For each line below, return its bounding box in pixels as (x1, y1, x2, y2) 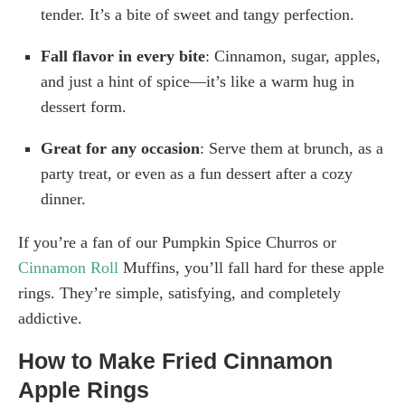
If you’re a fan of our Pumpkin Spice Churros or (18, 233, 336, 252)
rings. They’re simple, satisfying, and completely (18, 284, 341, 303)
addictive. (18, 309, 82, 328)
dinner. (41, 190, 86, 209)
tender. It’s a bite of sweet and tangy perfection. (41, 5, 354, 24)
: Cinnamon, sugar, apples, (205, 47, 381, 66)
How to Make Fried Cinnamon (18, 348, 333, 374)
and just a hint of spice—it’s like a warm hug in (41, 72, 354, 91)
